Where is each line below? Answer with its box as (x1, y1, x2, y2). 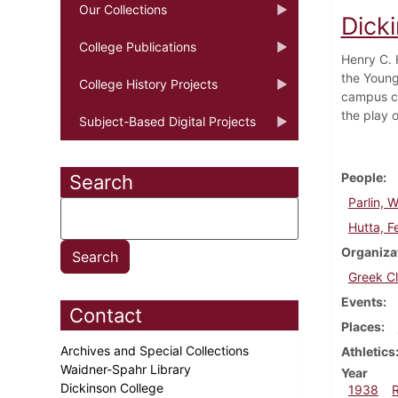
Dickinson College (60, 379, 167, 395)
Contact (69, 303, 142, 327)
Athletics (340, 343, 395, 359)
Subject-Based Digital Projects (79, 113, 256, 129)
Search (69, 170, 133, 194)
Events (340, 293, 383, 309)
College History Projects (79, 76, 218, 92)
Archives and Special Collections (60, 342, 252, 358)
